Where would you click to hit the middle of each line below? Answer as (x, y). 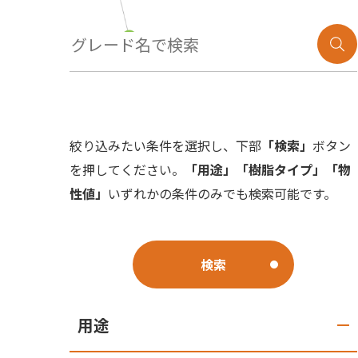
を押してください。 (127, 169)
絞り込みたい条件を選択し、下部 (165, 145)
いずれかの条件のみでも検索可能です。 (222, 193)
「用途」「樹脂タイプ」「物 (268, 169)
